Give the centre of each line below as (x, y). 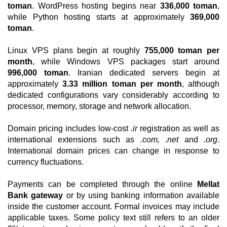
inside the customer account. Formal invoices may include (113, 206)
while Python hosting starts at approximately (99, 17)
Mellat (208, 184)
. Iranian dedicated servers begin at (144, 73)
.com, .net (159, 140)
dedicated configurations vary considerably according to (113, 95)
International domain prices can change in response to (113, 151)
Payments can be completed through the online (102, 184)
